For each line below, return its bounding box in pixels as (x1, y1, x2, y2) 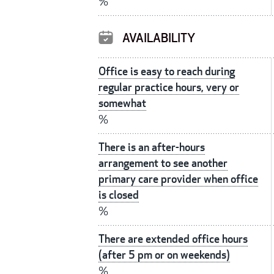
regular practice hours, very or (98, 80, 239, 95)
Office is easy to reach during (98, 64, 235, 79)
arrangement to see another (98, 156, 228, 171)
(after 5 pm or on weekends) (98, 248, 230, 262)
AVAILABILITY (122, 30, 195, 46)
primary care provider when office (98, 172, 258, 187)
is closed (98, 188, 139, 202)
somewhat (98, 96, 146, 111)
